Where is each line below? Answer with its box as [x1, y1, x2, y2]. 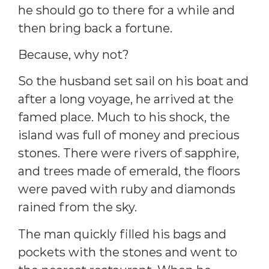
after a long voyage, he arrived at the [18, 92, 234, 107]
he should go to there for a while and [18, 2, 235, 17]
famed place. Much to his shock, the [18, 110, 230, 125]
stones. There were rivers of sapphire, [18, 146, 239, 161]
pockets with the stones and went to [18, 244, 237, 259]
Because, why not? [18, 47, 129, 62]
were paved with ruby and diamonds [18, 182, 235, 197]
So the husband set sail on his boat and [18, 74, 249, 89]
